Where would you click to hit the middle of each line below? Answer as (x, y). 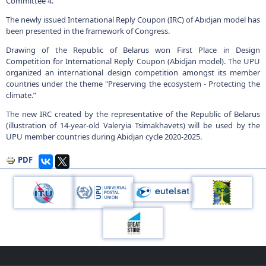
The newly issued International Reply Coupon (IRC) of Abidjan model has (133, 20)
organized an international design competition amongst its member (133, 72)
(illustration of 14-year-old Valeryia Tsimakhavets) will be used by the (133, 125)
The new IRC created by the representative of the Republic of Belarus (133, 114)
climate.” (21, 95)
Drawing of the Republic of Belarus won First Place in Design (133, 50)
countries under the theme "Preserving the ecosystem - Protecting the (133, 84)
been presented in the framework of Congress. (88, 31)
